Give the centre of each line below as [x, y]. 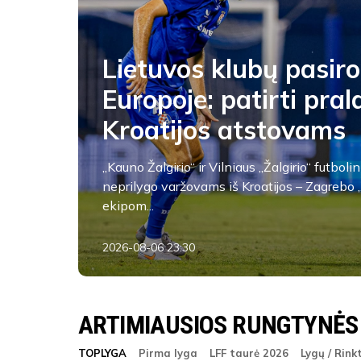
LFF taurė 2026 [249, 353]
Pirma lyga [168, 353]
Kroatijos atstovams [224, 130]
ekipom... [128, 205]
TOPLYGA [102, 353]
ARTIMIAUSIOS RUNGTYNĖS [218, 325]
